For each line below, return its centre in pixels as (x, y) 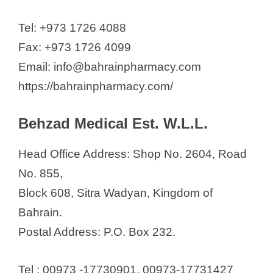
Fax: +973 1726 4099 (75, 48)
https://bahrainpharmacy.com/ (96, 87)
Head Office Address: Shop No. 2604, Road (133, 154)
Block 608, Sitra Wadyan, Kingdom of (115, 193)
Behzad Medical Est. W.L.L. (113, 123)
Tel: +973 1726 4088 (72, 28)
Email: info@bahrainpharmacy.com (110, 67)
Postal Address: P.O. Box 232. (97, 232)
